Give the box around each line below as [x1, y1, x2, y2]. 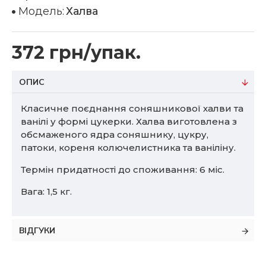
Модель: [18, 5, 64, 18]
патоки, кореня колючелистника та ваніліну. [21, 142, 238, 153]
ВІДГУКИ [19, 225, 55, 236]
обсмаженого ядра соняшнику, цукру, [21, 129, 208, 140]
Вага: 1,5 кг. [21, 186, 72, 197]
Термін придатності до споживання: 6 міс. [21, 164, 227, 175]
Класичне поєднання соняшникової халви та [21, 103, 243, 114]
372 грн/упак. [12, 42, 141, 64]
